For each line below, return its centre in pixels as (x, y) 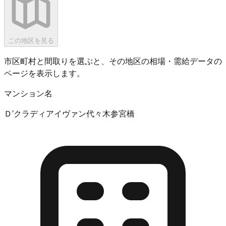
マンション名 (28, 93)
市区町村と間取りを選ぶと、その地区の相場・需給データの (113, 61)
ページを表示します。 (44, 73)
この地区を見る (31, 40)
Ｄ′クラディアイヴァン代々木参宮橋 (69, 113)
